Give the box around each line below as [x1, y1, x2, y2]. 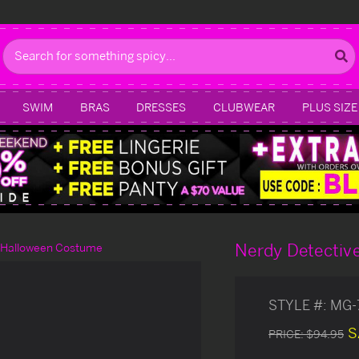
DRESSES [136, 99, 187, 114]
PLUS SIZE [301, 99, 357, 114]
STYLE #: [268, 296, 327, 313]
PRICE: [268, 326, 306, 341]
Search [2, 39, 40, 54]
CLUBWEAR [212, 99, 275, 114]
